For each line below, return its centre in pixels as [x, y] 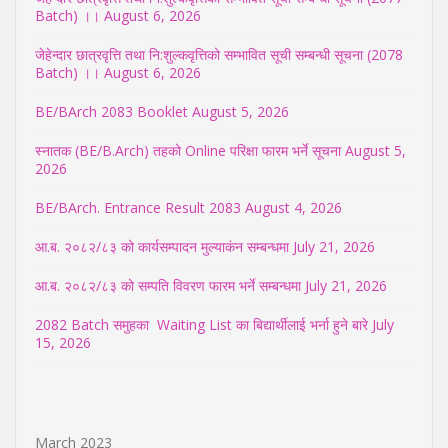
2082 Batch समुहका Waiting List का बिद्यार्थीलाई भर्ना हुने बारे [201, 324]
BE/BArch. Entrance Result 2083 [138, 207]
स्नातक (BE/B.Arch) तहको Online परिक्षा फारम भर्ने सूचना [188, 150]
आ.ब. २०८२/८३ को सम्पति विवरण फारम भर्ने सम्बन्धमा [168, 285]
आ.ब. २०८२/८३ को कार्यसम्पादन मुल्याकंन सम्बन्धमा [162, 246]
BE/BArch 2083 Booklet [111, 111]
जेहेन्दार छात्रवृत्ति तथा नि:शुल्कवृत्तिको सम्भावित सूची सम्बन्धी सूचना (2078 [219, 54]
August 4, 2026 [293, 207]
